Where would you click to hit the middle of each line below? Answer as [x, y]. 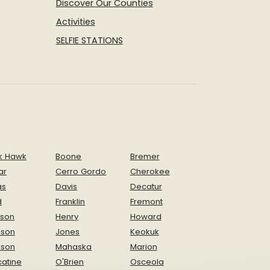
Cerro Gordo [81, 171]
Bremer [145, 156]
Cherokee [150, 171]
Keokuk [144, 231]
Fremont [146, 201]
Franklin [71, 201]
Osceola [147, 262]
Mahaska [74, 246]
